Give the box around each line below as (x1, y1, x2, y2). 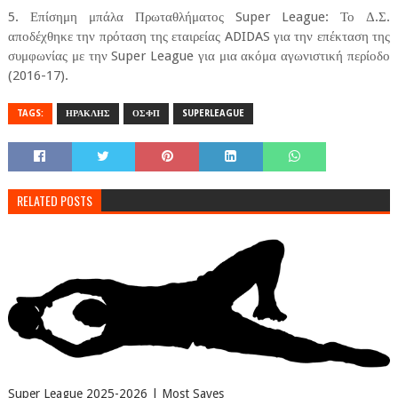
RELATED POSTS (16, 191, 92, 211)
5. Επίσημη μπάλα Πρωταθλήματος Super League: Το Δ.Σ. (7, 9, 391, 26)
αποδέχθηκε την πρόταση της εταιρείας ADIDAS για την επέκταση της (7, 28, 391, 45)
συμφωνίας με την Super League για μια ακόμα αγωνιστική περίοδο (7, 48, 391, 65)
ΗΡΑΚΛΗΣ (65, 108, 110, 119)
